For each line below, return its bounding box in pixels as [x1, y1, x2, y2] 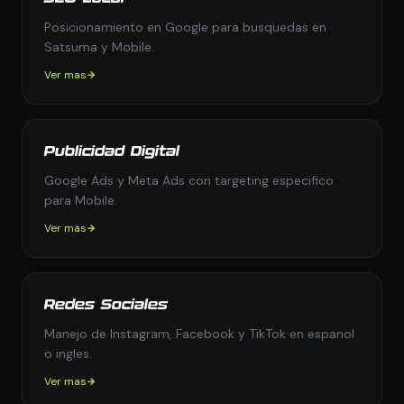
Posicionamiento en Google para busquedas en [44, 19, 326, 35]
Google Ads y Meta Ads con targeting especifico [44, 172, 334, 188]
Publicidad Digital [44, 145, 179, 159]
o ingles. [44, 345, 92, 362]
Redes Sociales [44, 298, 168, 312]
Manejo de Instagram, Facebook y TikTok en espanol [44, 326, 354, 342]
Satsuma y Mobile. [44, 39, 154, 55]
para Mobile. [44, 192, 117, 208]
